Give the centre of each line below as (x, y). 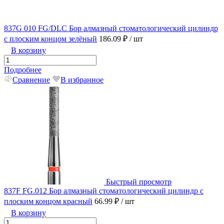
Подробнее (23, 70)
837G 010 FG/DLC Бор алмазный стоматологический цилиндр (111, 28)
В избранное (82, 80)
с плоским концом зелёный (50, 39)
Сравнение (31, 80)
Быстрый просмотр (139, 182)
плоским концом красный (48, 201)
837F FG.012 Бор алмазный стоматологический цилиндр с (104, 191)
